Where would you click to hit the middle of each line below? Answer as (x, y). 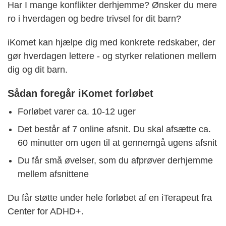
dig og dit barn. (38, 70)
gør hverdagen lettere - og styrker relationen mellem (112, 56)
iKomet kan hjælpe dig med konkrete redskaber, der (111, 43)
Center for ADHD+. (46, 212)
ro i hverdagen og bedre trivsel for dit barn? (94, 19)
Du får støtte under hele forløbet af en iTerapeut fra (110, 198)
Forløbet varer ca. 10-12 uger (77, 112)
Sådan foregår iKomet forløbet (80, 94)
